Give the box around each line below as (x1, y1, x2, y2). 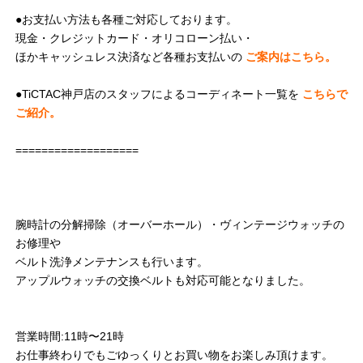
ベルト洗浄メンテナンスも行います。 (15, 255, 208, 269)
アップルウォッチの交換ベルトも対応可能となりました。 (15, 274, 310, 288)
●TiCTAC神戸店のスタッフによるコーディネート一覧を (15, 88, 302, 101)
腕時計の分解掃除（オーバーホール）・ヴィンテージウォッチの (15, 218, 344, 232)
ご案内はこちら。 (246, 50, 336, 64)
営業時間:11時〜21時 (15, 330, 124, 344)
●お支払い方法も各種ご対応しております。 (15, 13, 237, 27)
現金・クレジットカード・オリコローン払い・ (15, 32, 254, 45)
